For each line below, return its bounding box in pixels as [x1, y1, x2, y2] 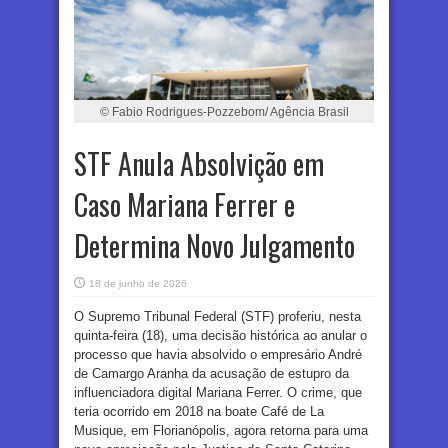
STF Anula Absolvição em [74, 142, 324, 184]
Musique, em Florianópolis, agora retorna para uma [74, 422, 368, 438]
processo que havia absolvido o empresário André [74, 346, 362, 362]
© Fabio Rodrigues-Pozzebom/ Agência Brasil [99, 104, 349, 118]
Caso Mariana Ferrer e [74, 183, 295, 225]
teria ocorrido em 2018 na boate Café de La [74, 403, 324, 419]
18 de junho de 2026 [89, 277, 187, 289]
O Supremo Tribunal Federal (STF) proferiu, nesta [74, 308, 361, 324]
